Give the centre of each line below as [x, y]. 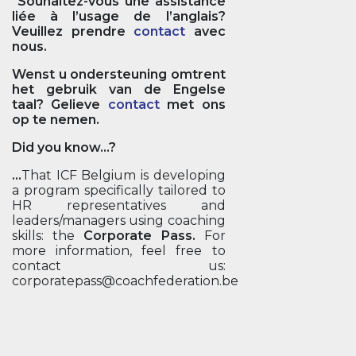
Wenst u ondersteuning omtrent [119, 74]
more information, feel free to [119, 251]
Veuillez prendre [73, 31]
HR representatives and [119, 205]
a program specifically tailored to [119, 190]
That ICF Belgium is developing [124, 175]
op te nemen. [56, 120]
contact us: [119, 266]
